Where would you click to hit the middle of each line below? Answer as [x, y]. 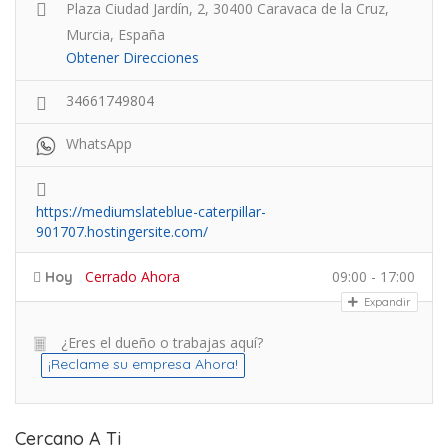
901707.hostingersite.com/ [122, 231]
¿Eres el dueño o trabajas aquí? [162, 342]
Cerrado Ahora [132, 276]
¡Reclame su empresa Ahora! [143, 364]
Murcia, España [115, 34]
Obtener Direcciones [132, 57]
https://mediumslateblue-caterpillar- [151, 211]
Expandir [386, 302]
